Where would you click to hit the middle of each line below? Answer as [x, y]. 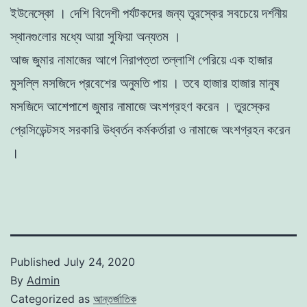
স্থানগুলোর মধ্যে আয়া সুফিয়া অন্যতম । [97, 36]
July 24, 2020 [99, 261]
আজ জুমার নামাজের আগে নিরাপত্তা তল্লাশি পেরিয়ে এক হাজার [142, 60]
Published [37, 261]
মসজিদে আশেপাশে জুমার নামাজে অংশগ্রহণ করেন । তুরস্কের [140, 106]
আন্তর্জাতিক [115, 298]
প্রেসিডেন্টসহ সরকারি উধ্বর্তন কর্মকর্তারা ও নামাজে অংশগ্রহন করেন [150, 130]
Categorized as [52, 298]
